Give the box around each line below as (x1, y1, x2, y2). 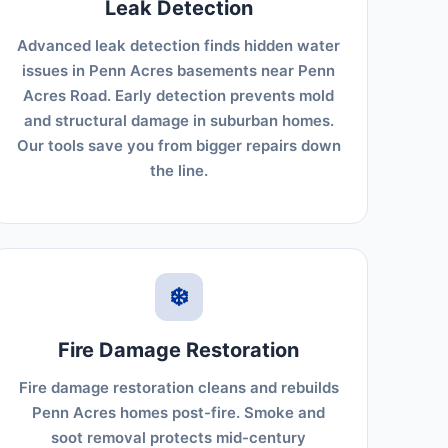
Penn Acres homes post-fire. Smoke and (32, 403, 326, 422)
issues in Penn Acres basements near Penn (22, 61, 336, 80)
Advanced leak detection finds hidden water (17, 36, 341, 55)
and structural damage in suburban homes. (23, 111, 334, 130)
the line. (149, 161, 208, 180)
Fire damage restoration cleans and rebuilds (18, 378, 339, 397)
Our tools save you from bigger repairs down (16, 136, 341, 155)
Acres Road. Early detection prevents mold (23, 86, 335, 105)
